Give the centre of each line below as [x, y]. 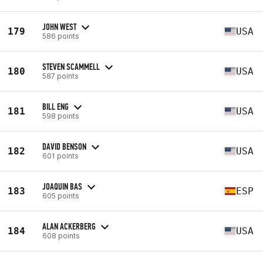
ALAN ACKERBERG [69, 226]
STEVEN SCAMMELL [71, 66]
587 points [60, 76]
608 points [61, 235]
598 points [61, 116]
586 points [61, 36]
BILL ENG [55, 106]
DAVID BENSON [64, 146]
